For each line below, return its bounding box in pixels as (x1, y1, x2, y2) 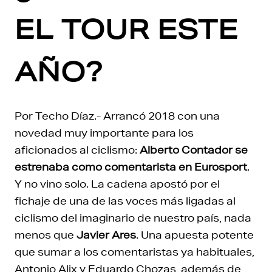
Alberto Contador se (140, 143, 248, 156)
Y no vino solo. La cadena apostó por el (15, 177, 220, 190)
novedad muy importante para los (15, 126, 194, 139)
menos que (15, 228, 76, 241)
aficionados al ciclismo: (15, 143, 140, 156)
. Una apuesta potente (136, 228, 254, 241)
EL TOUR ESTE (15, 13, 238, 45)
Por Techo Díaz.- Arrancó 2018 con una (15, 109, 220, 122)
